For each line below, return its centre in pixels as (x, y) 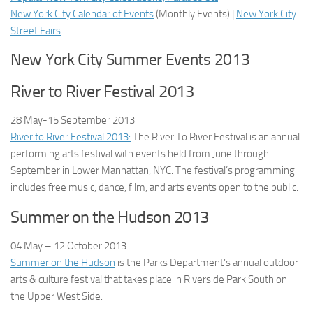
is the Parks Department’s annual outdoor (207, 263)
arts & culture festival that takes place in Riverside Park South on (149, 279)
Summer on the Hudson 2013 (110, 217)
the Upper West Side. (57, 296)
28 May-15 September (60, 120)
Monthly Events (193, 14)
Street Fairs (36, 31)
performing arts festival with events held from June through (140, 154)
